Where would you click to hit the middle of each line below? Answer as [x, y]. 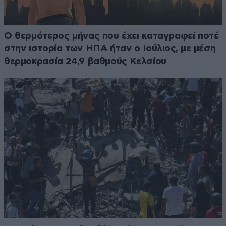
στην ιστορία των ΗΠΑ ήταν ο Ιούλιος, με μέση [110, 49]
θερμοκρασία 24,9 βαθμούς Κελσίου [85, 62]
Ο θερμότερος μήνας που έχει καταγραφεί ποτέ [111, 36]
